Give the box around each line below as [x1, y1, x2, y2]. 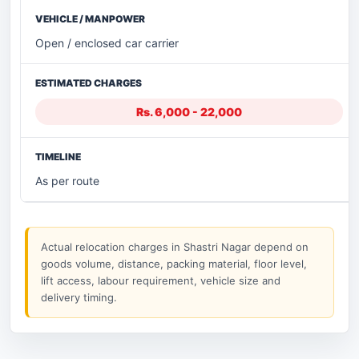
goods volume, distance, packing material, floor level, [41, 256, 307, 270]
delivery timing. [41, 290, 117, 304]
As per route [35, 173, 99, 188]
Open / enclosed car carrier [35, 35, 179, 50]
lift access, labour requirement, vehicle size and [41, 273, 280, 287]
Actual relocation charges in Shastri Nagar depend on [41, 240, 309, 253]
